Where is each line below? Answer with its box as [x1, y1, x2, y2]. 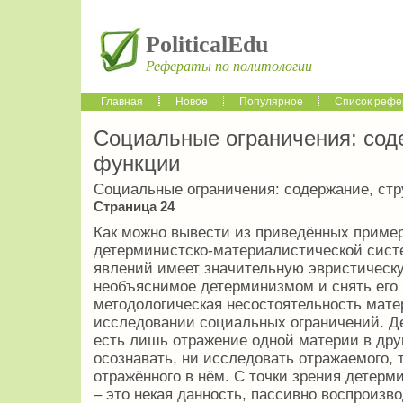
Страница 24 [94, 199, 175, 215]
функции [94, 151, 180, 176]
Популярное [239, 95, 303, 108]
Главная [101, 95, 143, 108]
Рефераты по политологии [146, 58, 312, 74]
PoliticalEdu [146, 31, 268, 58]
